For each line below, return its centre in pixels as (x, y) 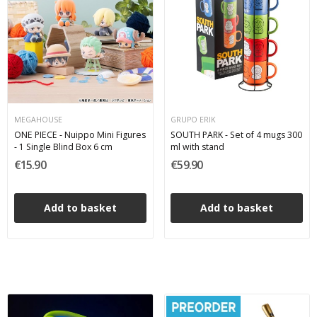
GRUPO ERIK (193, 119)
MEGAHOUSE (38, 119)
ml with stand (198, 147)
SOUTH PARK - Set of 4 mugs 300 (237, 135)
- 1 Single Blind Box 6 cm (63, 147)
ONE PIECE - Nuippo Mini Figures (80, 135)
